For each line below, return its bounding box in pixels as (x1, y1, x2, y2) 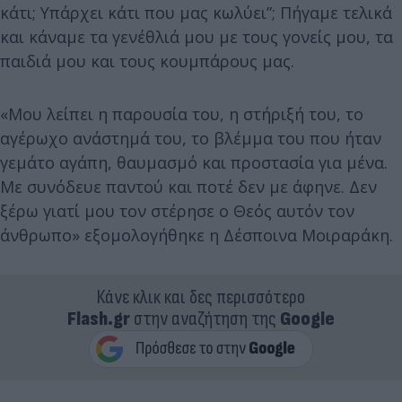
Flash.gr (67, 307, 130, 331)
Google (280, 307, 335, 331)
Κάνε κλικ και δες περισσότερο (97, 285, 305, 310)
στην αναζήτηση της (130, 307, 280, 331)
